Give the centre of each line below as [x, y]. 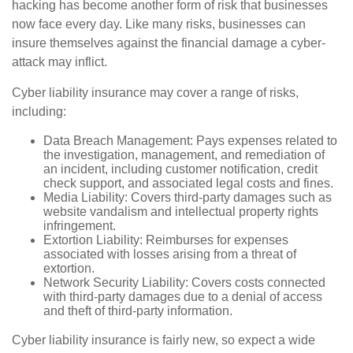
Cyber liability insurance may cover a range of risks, [155, 92]
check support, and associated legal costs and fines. [188, 183]
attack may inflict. [59, 61]
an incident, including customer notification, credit [180, 169]
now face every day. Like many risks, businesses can [159, 24]
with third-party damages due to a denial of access [183, 296]
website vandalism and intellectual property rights [181, 211]
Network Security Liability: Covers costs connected [184, 282]
